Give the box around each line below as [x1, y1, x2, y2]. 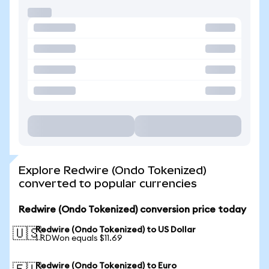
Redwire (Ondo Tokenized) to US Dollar [35, 226, 196, 234]
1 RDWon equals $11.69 [35, 234, 122, 243]
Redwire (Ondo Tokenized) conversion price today [19, 205, 246, 214]
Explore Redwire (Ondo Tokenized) [19, 164, 207, 177]
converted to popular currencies [19, 177, 197, 190]
